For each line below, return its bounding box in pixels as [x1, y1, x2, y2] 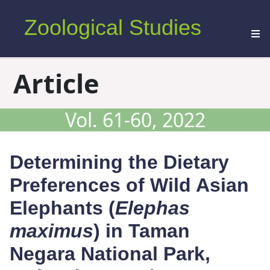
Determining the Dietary [10, 151, 229, 174]
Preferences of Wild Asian [10, 174, 249, 196]
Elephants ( [10, 197, 115, 219]
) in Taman [93, 220, 190, 242]
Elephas [115, 197, 190, 219]
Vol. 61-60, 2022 [64, 107, 206, 133]
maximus [10, 220, 93, 242]
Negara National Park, [10, 243, 210, 265]
